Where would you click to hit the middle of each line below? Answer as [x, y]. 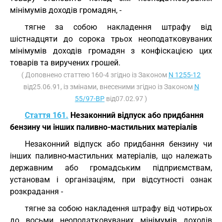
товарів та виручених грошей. [65, 63]
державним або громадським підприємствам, [111, 168]
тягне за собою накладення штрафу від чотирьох [118, 208]
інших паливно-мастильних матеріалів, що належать [111, 156]
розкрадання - [36, 192]
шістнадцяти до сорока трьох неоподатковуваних [111, 39]
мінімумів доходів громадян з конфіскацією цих [111, 51]
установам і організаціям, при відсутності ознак [111, 180]
